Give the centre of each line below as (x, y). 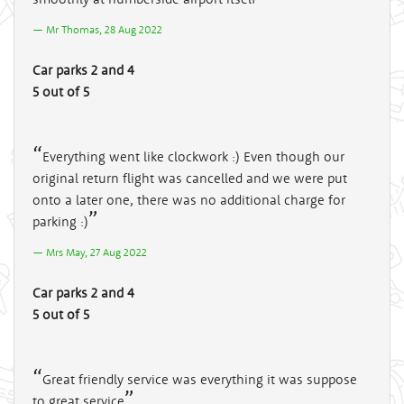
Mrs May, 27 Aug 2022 (96, 252)
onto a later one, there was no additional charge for (189, 199)
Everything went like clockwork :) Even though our (193, 156)
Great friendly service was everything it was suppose (200, 379)
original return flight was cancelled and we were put (190, 178)
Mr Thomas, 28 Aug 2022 (104, 29)
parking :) (60, 221)
